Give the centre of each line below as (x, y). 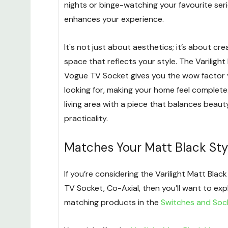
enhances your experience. (114, 19)
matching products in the (112, 203)
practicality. (86, 119)
